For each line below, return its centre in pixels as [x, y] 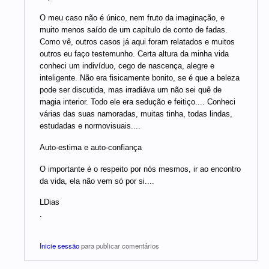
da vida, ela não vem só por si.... [97, 181]
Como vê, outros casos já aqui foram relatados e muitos [137, 42]
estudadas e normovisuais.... [90, 126]
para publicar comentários [119, 245]
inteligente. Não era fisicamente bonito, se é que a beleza [140, 78]
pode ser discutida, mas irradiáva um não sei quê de [131, 90]
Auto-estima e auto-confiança [91, 147]
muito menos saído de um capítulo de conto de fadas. [134, 30]
